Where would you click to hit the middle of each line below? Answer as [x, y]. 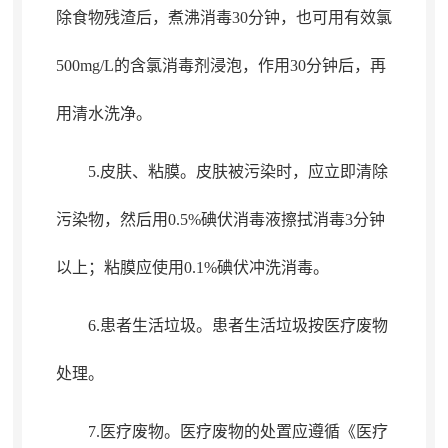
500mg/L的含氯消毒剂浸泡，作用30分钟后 [204, 65]
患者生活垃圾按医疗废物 [299, 325]
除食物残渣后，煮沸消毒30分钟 [167, 17]
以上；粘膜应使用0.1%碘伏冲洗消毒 [184, 267]
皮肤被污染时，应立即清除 [291, 171]
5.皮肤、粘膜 [133, 171]
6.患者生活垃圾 [141, 325]
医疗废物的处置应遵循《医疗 [283, 431]
